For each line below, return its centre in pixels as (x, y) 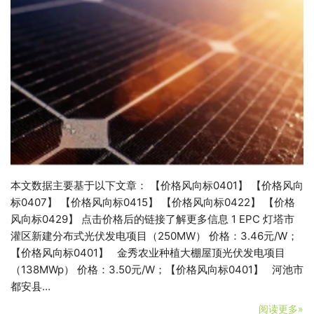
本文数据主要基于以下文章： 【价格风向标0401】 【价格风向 (157, 185)
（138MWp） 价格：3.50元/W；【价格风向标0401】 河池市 (157, 269)
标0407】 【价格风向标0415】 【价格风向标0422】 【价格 (153, 202)
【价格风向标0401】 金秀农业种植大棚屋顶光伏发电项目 (148, 252)
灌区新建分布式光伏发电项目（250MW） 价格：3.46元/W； (154, 235)
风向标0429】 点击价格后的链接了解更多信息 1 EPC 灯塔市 (152, 219)
